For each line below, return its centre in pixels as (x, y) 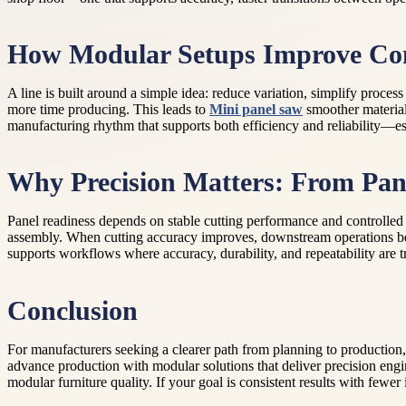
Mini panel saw (256, 110)
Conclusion (72, 310)
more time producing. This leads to (108, 110)
